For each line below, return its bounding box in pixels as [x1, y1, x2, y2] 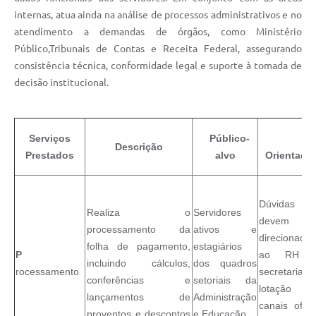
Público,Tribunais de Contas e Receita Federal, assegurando [14, 42, 302, 54]
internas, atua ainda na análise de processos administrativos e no [14, 8, 302, 20]
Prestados [25, 149, 74, 161]
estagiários [193, 240, 242, 252]
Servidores [193, 206, 241, 218]
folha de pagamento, [87, 240, 190, 252]
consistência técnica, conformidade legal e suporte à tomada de [14, 59, 302, 71]
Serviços [29, 132, 71, 144]
